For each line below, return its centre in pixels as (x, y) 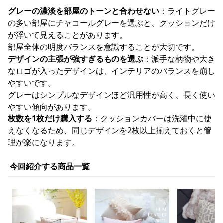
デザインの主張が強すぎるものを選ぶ (76, 59)
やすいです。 (32, 83)
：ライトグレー (187, 11)
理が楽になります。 (44, 142)
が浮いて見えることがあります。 (68, 35)
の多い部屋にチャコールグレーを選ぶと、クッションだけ (111, 23)
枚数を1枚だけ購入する (50, 118)
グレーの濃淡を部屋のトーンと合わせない (84, 11)
